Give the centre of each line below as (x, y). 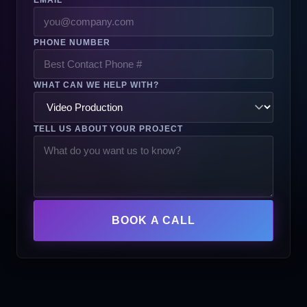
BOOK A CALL (153, 220)
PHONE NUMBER (72, 42)
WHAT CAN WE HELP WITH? (97, 85)
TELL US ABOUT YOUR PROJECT (108, 128)
